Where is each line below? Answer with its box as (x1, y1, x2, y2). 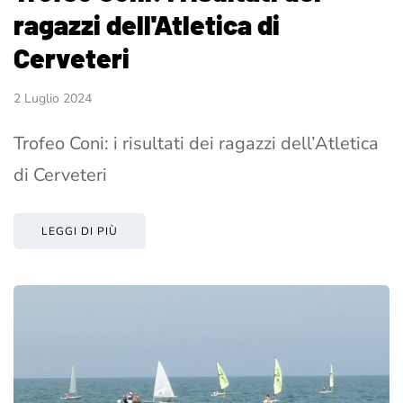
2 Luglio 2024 (13, 90, 92, 108)
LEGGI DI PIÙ (41, 224, 118, 239)
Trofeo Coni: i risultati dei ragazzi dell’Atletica (13, 131, 379, 157)
